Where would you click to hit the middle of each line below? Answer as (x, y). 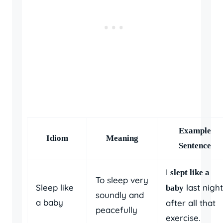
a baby (50, 203)
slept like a (190, 173)
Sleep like (55, 188)
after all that (191, 203)
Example (195, 131)
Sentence (195, 146)
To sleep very (122, 180)
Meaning (122, 138)
